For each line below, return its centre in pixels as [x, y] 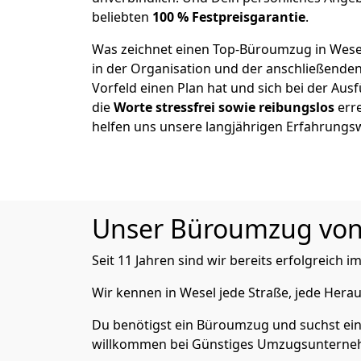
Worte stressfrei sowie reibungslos [224, 107]
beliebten [122, 17]
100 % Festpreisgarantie [229, 17]
